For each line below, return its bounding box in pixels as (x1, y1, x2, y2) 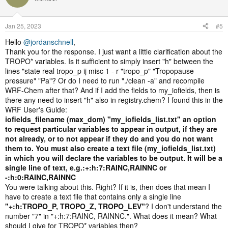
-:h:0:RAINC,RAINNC (5, 172, 76, 182)
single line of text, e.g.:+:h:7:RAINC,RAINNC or (5, 162, 166, 173)
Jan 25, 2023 (5, 21, 41, 30)
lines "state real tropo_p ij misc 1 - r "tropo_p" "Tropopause (5, 65, 194, 76)
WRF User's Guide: (5, 104, 67, 115)
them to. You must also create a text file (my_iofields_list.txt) (5, 142, 216, 153)
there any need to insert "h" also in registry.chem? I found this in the (5, 94, 223, 105)
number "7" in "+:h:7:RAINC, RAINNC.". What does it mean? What (5, 210, 217, 221)
